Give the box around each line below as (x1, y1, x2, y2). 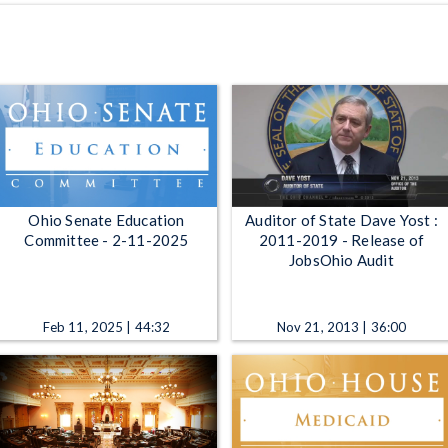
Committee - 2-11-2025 (24, 230, 189, 249)
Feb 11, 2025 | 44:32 (42, 318, 171, 335)
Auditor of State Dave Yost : (245, 210, 438, 229)
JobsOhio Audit (289, 250, 394, 269)
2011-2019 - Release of (258, 230, 425, 249)
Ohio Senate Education (28, 210, 185, 229)
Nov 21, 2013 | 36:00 (276, 318, 407, 335)
